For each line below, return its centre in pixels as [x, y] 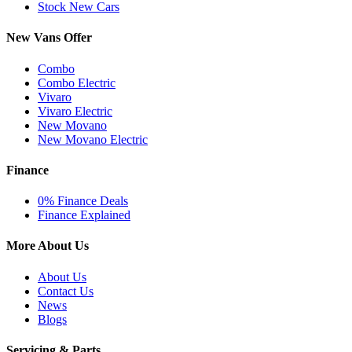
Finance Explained [84, 215]
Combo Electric [77, 82]
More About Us [48, 246]
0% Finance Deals [83, 201]
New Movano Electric [93, 139]
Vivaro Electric [75, 111]
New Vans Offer [49, 38]
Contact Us [66, 291]
